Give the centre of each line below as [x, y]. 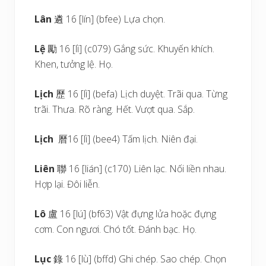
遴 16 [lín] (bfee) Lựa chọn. [109, 19]
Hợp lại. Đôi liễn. [67, 184]
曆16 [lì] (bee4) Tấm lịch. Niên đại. [126, 139]
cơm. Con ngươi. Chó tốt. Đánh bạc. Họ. [116, 229]
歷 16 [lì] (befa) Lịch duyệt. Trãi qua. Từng [142, 94]
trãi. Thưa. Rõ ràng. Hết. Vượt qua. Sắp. [115, 109]
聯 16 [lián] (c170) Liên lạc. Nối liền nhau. [142, 169]
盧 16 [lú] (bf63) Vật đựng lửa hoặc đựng [132, 214]
